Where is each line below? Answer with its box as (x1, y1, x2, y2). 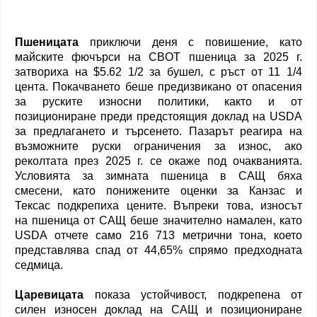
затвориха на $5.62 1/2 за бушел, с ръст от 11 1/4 (15, 65, 302, 78)
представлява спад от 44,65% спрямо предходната (15, 243, 302, 256)
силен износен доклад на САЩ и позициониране (15, 303, 302, 316)
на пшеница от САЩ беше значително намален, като (15, 214, 302, 226)
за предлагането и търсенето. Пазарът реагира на (15, 125, 302, 137)
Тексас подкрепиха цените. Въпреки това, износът (15, 199, 302, 212)
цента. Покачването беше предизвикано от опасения (15, 80, 302, 93)
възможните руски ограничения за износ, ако (15, 139, 302, 152)
